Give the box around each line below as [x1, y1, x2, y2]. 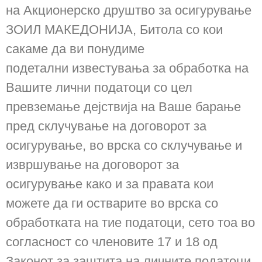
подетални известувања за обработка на [6, 61, 249, 76]
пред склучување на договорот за [6, 119, 206, 134]
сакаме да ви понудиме [6, 42, 144, 57]
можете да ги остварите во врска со [6, 196, 218, 211]
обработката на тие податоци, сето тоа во [6, 215, 255, 230]
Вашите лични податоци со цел [6, 80, 192, 95]
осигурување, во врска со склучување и [6, 138, 242, 153]
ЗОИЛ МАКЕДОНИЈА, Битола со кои [6, 22, 223, 37]
